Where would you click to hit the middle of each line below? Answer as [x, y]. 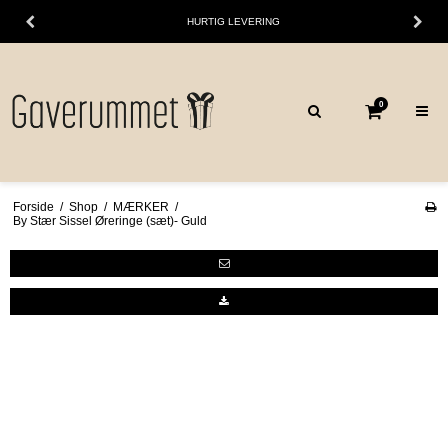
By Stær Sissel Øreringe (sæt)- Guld [109, 220]
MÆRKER [140, 206]
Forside [33, 206]
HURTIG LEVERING [233, 21]
